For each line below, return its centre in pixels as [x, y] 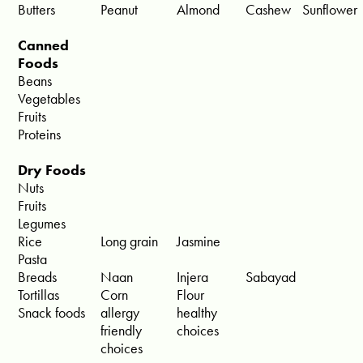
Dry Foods [52, 170]
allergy [120, 313]
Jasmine [199, 241]
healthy [197, 313]
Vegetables [49, 99]
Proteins [40, 135]
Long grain [130, 241]
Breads [38, 277]
